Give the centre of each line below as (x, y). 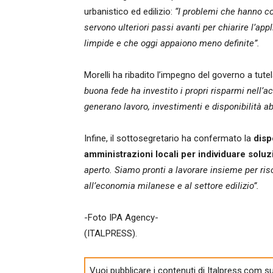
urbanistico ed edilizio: (128, 12)
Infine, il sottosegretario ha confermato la (169, 138)
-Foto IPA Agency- (121, 218)
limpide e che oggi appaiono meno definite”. (172, 43)
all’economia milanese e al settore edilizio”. (172, 186)
